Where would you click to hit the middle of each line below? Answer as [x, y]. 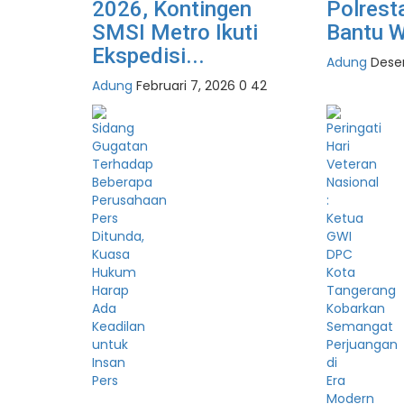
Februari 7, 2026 [186, 85]
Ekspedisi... [148, 55]
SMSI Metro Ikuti [175, 32]
